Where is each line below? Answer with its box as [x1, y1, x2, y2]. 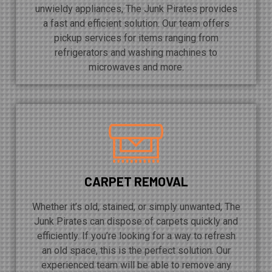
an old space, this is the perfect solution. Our [41, 245, 231, 257]
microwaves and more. [88, 61, 184, 73]
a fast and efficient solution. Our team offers [42, 17, 229, 29]
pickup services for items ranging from [53, 32, 219, 44]
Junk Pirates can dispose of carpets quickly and [34, 216, 238, 228]
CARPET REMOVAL [84, 174, 188, 189]
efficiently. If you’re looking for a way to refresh [36, 230, 236, 242]
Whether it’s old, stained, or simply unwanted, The [32, 201, 240, 213]
